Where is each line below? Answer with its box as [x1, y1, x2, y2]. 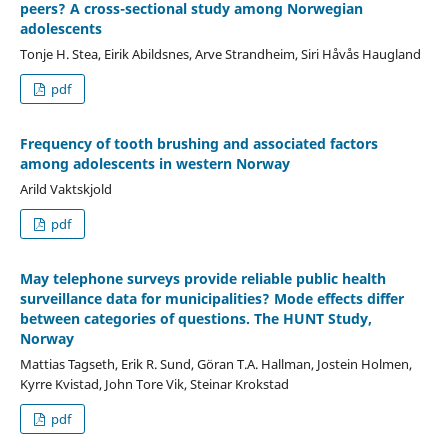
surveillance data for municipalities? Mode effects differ [19, 288, 404, 308]
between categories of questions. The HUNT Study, [19, 308, 372, 328]
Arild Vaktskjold [19, 179, 112, 198]
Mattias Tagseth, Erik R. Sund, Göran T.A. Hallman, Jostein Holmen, [19, 354, 412, 373]
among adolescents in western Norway [19, 153, 290, 173]
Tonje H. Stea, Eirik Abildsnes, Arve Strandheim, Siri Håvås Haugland [19, 44, 421, 63]
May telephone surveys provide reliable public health [19, 268, 386, 288]
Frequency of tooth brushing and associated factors [19, 133, 378, 153]
